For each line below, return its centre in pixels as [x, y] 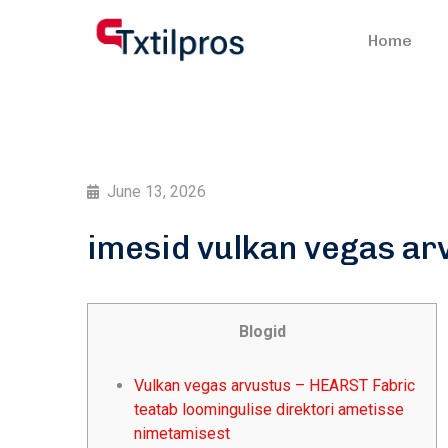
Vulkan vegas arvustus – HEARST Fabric [274, 385]
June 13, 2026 [156, 191]
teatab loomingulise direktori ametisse [269, 409]
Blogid [262, 331]
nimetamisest [182, 433]
